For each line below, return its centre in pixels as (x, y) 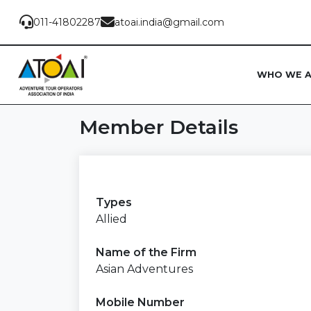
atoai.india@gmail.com (169, 22)
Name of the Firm (146, 252)
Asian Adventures (144, 269)
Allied (111, 219)
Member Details (159, 127)
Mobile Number (140, 302)
